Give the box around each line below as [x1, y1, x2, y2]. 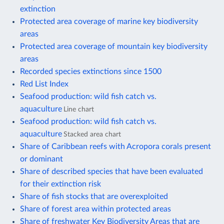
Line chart [63, 105, 94, 113]
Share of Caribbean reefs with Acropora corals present [20, 142, 211, 150]
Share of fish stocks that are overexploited [20, 192, 168, 200]
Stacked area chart [63, 130, 121, 138]
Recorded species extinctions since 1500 [20, 67, 161, 75]
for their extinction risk [20, 179, 101, 188]
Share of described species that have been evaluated [20, 167, 203, 175]
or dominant [20, 154, 63, 163]
